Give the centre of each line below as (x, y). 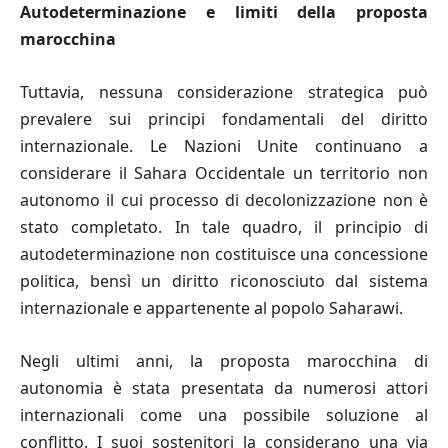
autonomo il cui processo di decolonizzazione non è (224, 199)
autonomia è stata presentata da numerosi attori (224, 387)
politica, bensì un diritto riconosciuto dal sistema (224, 280)
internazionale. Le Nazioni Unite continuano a (224, 145)
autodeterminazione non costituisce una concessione (224, 253)
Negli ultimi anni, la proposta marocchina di (224, 360)
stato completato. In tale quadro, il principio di (224, 226)
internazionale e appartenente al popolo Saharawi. (211, 307)
